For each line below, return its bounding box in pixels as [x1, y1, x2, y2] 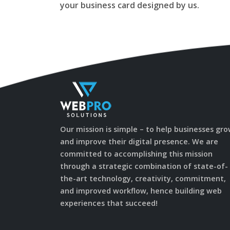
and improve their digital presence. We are [60, 137, 218, 146]
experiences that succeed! [60, 198, 158, 208]
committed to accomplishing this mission [60, 149, 213, 159]
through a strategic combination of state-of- [60, 161, 228, 171]
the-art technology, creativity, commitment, [60, 174, 226, 183]
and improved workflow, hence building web [60, 186, 222, 196]
